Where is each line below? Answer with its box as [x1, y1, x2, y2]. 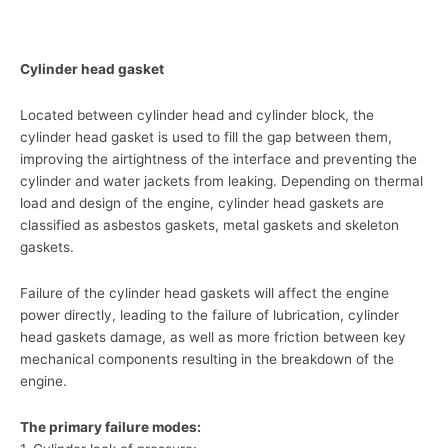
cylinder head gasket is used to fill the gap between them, [20, 129, 392, 146]
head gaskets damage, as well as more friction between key [20, 328, 406, 345]
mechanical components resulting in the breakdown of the [20, 350, 394, 367]
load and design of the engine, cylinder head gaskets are [20, 195, 384, 212]
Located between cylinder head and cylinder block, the [20, 107, 374, 124]
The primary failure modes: [20, 418, 201, 435]
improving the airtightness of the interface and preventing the [20, 151, 417, 168]
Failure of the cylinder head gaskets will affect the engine [20, 284, 389, 301]
